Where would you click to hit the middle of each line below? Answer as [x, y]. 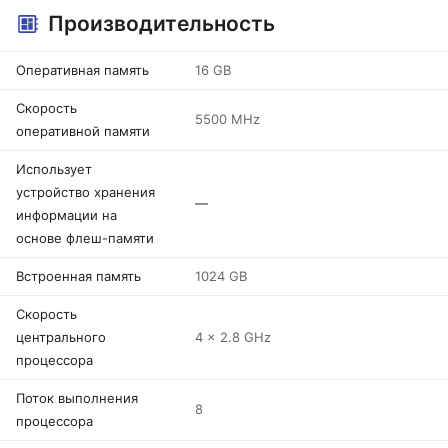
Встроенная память [78, 276]
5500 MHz [227, 119]
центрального [61, 337]
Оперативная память [82, 70]
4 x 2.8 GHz [233, 337]
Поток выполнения [77, 398]
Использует [54, 169]
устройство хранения [85, 192]
